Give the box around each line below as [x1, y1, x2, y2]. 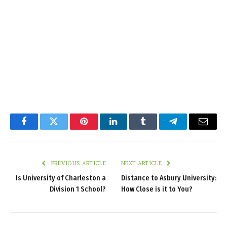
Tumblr [142, 124, 170, 134]
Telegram [172, 124, 207, 134]
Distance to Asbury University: [121, 173, 216, 182]
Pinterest [83, 124, 115, 134]
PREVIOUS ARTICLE [49, 159, 106, 167]
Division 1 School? [50, 184, 106, 194]
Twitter [53, 124, 80, 134]
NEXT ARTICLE [121, 159, 164, 167]
